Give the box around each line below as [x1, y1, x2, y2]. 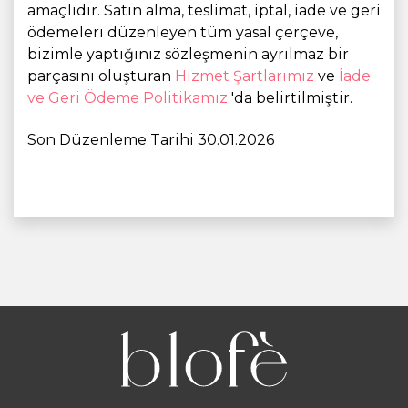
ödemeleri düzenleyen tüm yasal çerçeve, [27, 24, 338, 41]
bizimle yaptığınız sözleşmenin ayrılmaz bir [27, 46, 349, 63]
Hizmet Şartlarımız [175, 67, 318, 85]
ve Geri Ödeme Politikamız [27, 89, 231, 107]
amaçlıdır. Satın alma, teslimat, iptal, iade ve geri [27, 2, 381, 19]
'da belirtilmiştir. [231, 89, 352, 107]
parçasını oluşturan [27, 67, 175, 85]
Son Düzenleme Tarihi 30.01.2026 [27, 131, 274, 148]
